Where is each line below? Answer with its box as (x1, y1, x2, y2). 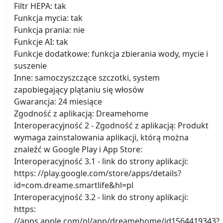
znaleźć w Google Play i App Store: (14, 144, 142, 155)
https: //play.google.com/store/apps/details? (14, 168, 181, 179)
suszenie (14, 60, 47, 71)
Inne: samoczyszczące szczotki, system (14, 72, 160, 83)
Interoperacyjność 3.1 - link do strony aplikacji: (14, 156, 188, 167)
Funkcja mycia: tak (14, 12, 83, 23)
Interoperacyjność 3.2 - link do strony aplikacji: (14, 192, 188, 203)
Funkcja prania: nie (14, 24, 85, 35)
